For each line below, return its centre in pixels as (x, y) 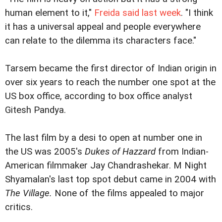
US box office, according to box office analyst (99, 96)
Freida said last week (138, 13)
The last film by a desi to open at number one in (104, 138)
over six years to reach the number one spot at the (110, 82)
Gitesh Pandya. (35, 110)
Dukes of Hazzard (120, 152)
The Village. (28, 193)
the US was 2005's (45, 152)
